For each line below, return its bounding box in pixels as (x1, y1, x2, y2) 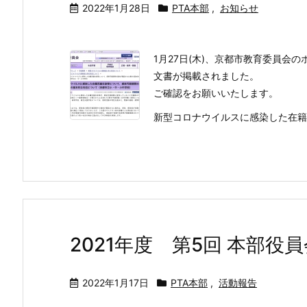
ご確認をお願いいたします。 (153, 87, 278, 99)
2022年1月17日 (82, 277, 149, 288)
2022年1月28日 (82, 2, 150, 14)
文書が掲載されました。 (153, 70, 259, 82)
